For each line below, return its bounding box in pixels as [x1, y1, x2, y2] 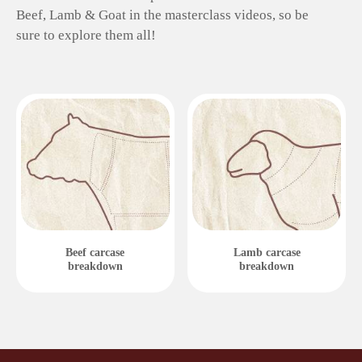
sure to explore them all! [16, 27, 156, 43]
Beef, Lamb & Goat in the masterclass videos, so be [16, 6, 309, 23]
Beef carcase [65, 246, 125, 259]
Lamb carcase [233, 246, 301, 259]
